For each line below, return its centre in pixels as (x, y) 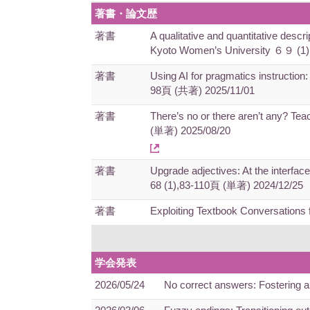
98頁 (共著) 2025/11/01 (202, 90)
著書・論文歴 (126, 13)
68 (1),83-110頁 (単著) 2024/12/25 (227, 185)
